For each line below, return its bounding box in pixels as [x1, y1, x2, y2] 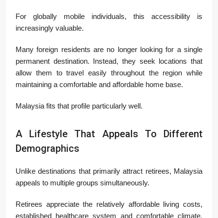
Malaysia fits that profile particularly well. [16, 102, 143, 110]
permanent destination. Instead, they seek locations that [16, 57, 202, 66]
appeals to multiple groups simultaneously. [16, 179, 149, 187]
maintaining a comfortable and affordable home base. [16, 80, 183, 89]
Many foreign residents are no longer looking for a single [16, 45, 202, 54]
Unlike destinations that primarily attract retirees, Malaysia [16, 167, 202, 176]
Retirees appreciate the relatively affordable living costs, [16, 200, 202, 209]
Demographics [16, 143, 79, 155]
